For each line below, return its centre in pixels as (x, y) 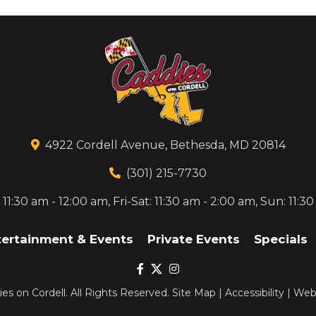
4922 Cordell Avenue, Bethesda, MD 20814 (165, 145)
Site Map (194, 293)
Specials (280, 239)
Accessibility (255, 293)
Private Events (193, 239)
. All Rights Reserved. (119, 293)
